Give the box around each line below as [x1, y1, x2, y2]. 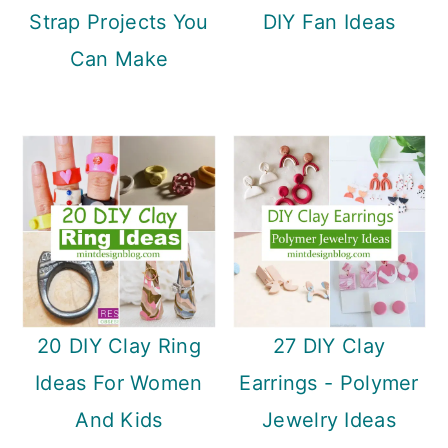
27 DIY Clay [272, 334, 386, 359]
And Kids [75, 408, 163, 433]
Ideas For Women [35, 371, 203, 396]
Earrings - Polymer [239, 371, 419, 396]
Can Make [69, 47, 169, 72]
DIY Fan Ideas [262, 10, 396, 35]
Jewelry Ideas [262, 408, 396, 433]
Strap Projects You [29, 10, 209, 35]
